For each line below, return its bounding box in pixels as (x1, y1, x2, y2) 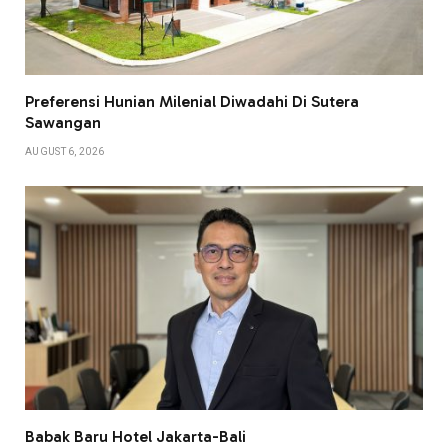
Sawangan (25, 113, 101, 133)
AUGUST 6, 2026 (25, 146, 105, 158)
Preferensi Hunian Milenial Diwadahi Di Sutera (25, 92, 359, 112)
